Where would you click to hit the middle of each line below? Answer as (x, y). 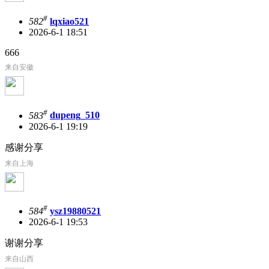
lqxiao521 (69, 22)
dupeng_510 (75, 115)
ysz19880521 (75, 211)
